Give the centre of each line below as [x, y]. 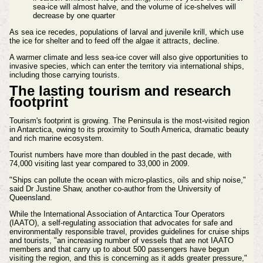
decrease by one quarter [74, 16]
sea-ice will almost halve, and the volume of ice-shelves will [134, 7]
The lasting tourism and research [120, 91]
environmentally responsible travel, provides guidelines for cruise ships [129, 231]
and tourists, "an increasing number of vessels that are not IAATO [121, 240]
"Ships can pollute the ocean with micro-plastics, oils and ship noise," [127, 180]
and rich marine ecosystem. [56, 139]
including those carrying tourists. [64, 75]
